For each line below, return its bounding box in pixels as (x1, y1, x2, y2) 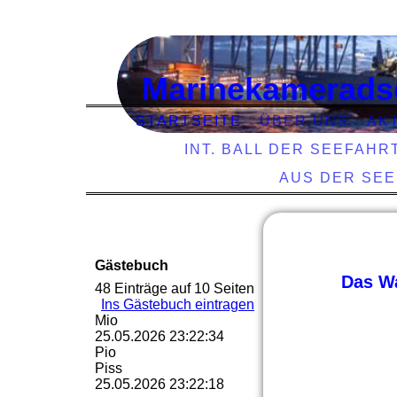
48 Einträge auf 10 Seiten (95, 281, 254, 296)
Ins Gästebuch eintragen (101, 297, 254, 312)
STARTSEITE (135, 113, 242, 128)
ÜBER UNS (259, 113, 349, 128)
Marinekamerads (141, 71, 393, 107)
